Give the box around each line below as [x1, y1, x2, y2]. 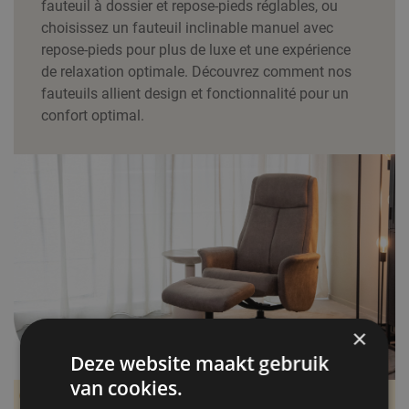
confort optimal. [41, 107, 144, 124]
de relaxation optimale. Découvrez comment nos [41, 63, 351, 80]
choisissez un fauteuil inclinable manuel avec [41, 19, 333, 37]
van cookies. [70, 375, 184, 401]
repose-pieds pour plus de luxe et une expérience [41, 41, 351, 58]
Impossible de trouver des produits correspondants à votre [50, 389, 350, 403]
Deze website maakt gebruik [70, 351, 330, 376]
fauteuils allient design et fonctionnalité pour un [41, 85, 349, 102]
